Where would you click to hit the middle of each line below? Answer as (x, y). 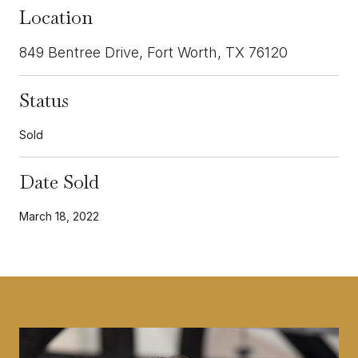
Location (56, 17)
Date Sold (59, 181)
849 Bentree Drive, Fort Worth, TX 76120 (153, 52)
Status (44, 100)
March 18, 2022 (59, 216)
